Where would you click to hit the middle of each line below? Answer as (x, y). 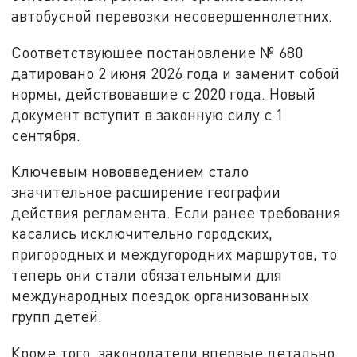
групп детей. (57, 316)
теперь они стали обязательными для (147, 275)
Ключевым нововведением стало (130, 171)
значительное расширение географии (146, 192)
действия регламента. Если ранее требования (177, 213)
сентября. (46, 135)
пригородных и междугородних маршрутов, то (175, 254)
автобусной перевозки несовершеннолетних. (172, 15)
